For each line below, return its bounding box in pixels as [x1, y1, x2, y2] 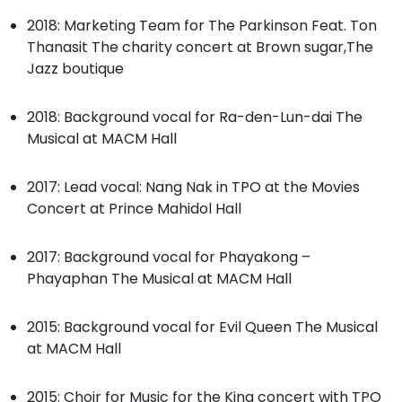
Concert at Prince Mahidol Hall [27, 198, 241, 219]
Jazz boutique [27, 58, 124, 79]
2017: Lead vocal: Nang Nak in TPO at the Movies [27, 177, 360, 197]
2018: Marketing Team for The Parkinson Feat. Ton [27, 15, 377, 36]
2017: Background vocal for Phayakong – [27, 247, 310, 267]
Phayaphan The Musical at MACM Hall [27, 268, 292, 289]
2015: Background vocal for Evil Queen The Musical [27, 317, 378, 337]
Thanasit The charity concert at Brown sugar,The [27, 37, 373, 57]
